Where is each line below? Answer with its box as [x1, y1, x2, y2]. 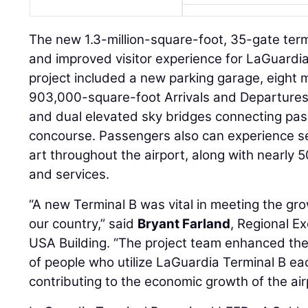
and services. [29, 166, 110, 183]
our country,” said [29, 216, 138, 232]
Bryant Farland [137, 216, 231, 232]
